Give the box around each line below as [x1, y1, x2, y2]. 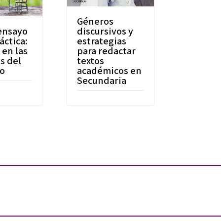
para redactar [77, 44, 136, 57]
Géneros [77, 14, 114, 28]
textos [77, 54, 105, 67]
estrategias [77, 34, 127, 47]
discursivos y [77, 24, 134, 37]
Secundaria [77, 74, 127, 87]
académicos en [77, 64, 142, 77]
